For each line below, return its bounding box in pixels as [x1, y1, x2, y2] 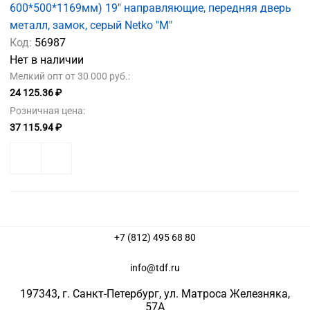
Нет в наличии [10, 53, 84, 67]
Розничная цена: [10, 105, 85, 117]
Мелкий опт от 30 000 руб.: [10, 71, 130, 82]
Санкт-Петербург [73, 286, 159, 300]
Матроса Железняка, [181, 286, 290, 300]
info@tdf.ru [130, 262, 180, 273]
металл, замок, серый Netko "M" [10, 19, 172, 33]
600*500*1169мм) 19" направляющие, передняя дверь [10, 1, 291, 15]
